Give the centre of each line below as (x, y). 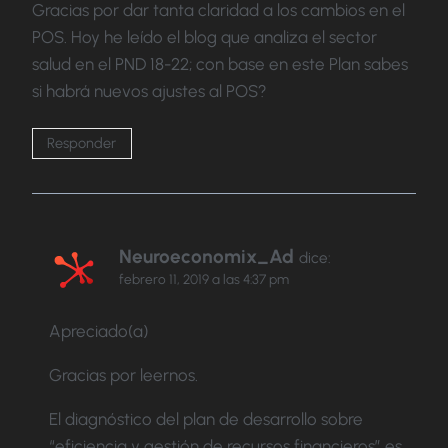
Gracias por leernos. (123, 375)
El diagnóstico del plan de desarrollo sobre (206, 419)
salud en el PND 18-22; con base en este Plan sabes (220, 63)
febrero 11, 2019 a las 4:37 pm (204, 278)
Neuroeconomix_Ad (206, 256)
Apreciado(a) (98, 331)
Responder (82, 143)
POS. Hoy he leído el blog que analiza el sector (204, 36)
